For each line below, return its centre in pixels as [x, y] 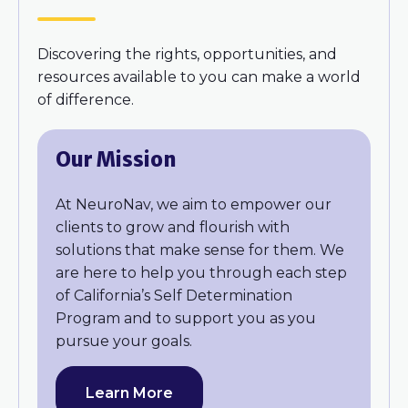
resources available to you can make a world [199, 76]
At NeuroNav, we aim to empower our [194, 204]
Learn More [129, 393]
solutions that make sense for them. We [200, 250]
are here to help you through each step [201, 272]
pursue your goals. [124, 341]
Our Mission [116, 159]
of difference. [87, 99]
